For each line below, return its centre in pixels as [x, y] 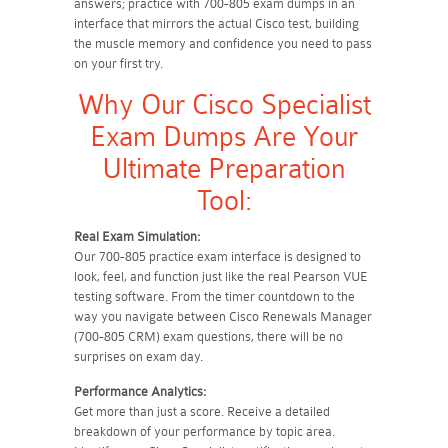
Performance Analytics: [140, 391]
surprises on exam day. [138, 356]
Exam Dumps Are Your [224, 137]
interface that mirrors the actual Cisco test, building [216, 23]
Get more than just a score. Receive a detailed [202, 411]
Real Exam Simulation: [137, 236]
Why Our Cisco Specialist [224, 105]
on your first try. [118, 63]
